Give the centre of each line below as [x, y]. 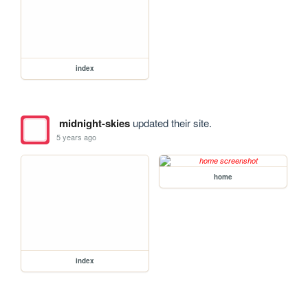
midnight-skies [94, 123]
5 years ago [77, 137]
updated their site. [170, 122]
